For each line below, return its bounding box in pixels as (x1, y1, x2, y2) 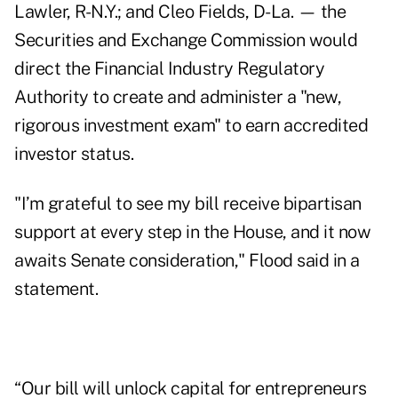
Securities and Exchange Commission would (14, 29, 357, 52)
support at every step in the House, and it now (14, 221, 370, 243)
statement (14, 278, 95, 300)
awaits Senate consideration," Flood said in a (14, 250, 360, 272)
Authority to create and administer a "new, (14, 86, 341, 108)
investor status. (14, 143, 133, 165)
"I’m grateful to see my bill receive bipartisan (14, 193, 362, 215)
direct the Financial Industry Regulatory (14, 58, 324, 80)
